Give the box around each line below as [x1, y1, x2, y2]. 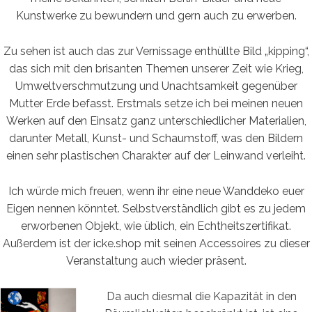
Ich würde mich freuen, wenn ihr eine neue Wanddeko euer [8, 184, 304, 198]
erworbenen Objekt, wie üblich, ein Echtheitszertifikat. [21, 219, 291, 233]
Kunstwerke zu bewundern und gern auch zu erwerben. [15, 8, 297, 22]
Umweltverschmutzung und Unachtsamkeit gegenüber [15, 79, 297, 93]
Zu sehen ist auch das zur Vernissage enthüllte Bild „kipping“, [3, 44, 309, 58]
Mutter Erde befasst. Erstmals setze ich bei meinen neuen [9, 96, 303, 110]
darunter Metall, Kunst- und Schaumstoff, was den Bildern [9, 131, 303, 145]
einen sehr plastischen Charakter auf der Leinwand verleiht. [6, 148, 306, 162]
